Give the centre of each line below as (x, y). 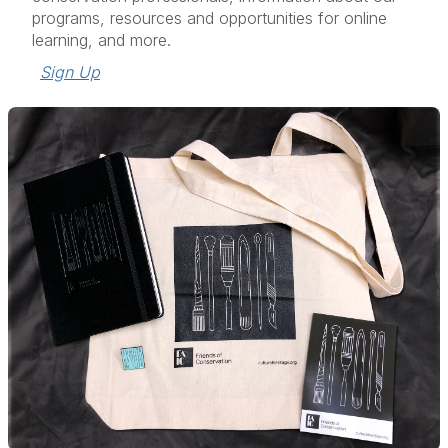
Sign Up (70, 72)
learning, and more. (104, 40)
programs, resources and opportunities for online (209, 18)
